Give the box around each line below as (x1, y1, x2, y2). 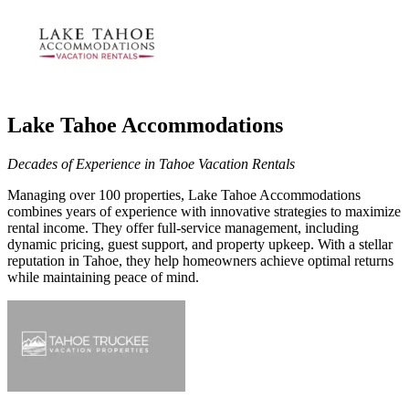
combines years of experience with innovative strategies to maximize (7, 203, 401, 219)
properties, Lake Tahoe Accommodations (124, 186, 361, 203)
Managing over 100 (7, 186, 121, 203)
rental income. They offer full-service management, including (7, 219, 359, 236)
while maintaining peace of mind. (7, 268, 199, 285)
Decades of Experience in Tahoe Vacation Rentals (7, 155, 295, 172)
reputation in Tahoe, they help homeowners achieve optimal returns (7, 252, 393, 268)
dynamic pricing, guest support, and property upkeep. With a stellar (7, 236, 393, 252)
